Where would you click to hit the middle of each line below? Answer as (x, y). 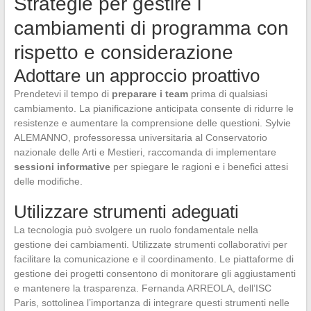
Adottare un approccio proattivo (136, 76)
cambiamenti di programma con (151, 28)
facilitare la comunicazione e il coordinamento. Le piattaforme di (153, 259)
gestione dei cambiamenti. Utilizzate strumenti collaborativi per (150, 245)
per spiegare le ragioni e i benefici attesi (199, 167)
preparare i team (150, 94)
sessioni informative (62, 167)
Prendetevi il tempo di (62, 94)
